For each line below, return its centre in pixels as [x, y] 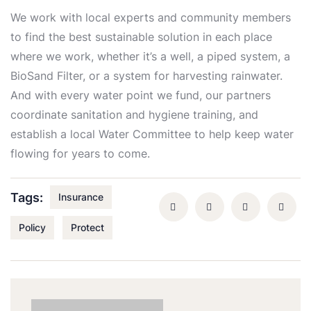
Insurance [81, 197]
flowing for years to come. [80, 154]
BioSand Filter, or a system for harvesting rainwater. [146, 76]
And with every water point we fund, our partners [141, 95]
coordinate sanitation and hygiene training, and [134, 115]
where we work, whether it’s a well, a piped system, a [150, 57]
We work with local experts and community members [151, 18]
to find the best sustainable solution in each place [141, 37]
